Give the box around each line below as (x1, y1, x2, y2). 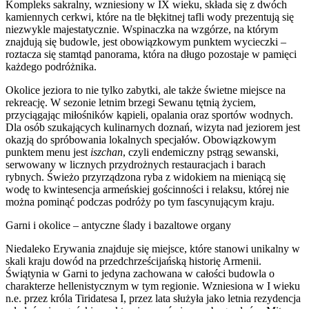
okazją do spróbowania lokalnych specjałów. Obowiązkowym (6, 133, 276, 146)
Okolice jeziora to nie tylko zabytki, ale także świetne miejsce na (6, 83, 286, 96)
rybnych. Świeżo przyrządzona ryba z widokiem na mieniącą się (6, 170, 286, 183)
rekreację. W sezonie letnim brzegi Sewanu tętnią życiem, (6, 96, 256, 108)
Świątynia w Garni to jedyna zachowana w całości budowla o (6, 267, 275, 279)
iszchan (90, 146, 123, 158)
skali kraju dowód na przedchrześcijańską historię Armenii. (6, 255, 261, 267)
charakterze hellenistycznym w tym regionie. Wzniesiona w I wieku (6, 279, 300, 292)
